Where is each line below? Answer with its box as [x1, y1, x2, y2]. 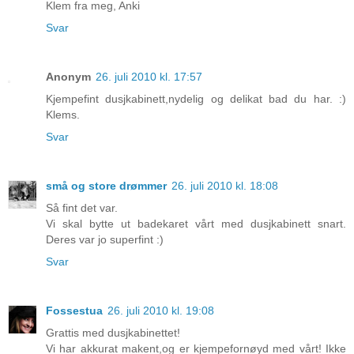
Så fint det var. [46, 201, 118, 215]
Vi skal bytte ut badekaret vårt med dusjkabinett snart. [46, 217, 346, 231]
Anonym [46, 70, 91, 84]
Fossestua [46, 304, 103, 318]
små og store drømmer [46, 179, 167, 193]
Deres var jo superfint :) [46, 233, 164, 247]
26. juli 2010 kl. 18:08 [171, 179, 278, 193]
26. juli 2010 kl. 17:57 [96, 70, 202, 84]
